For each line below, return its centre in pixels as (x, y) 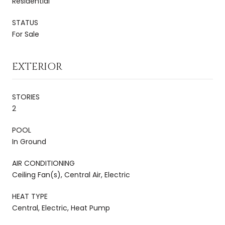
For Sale (26, 34)
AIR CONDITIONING (43, 163)
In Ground (29, 141)
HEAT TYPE (30, 196)
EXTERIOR (37, 66)
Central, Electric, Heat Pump (61, 208)
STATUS (25, 22)
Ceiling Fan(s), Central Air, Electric (71, 175)
